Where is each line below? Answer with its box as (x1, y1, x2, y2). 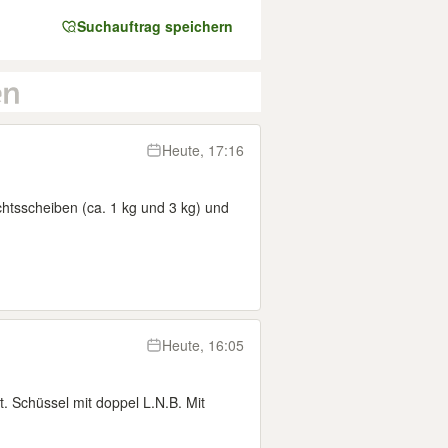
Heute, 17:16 (162, 140, 244, 160)
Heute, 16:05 (162, 335, 244, 355)
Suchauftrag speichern (77, 16, 233, 36)
